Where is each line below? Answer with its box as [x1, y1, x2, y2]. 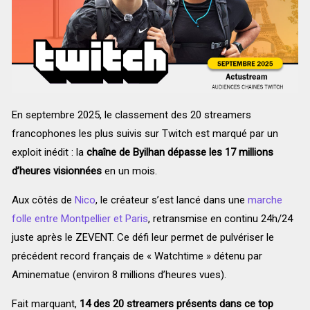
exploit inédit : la [11, 146, 86, 159]
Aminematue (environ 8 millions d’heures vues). [11, 268, 226, 282]
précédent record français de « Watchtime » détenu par [11, 250, 262, 263]
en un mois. [101, 165, 157, 178]
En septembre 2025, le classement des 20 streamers [11, 109, 251, 122]
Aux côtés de [11, 194, 75, 207]
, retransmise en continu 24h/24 [147, 212, 293, 226]
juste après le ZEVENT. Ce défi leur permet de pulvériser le [11, 231, 274, 244]
